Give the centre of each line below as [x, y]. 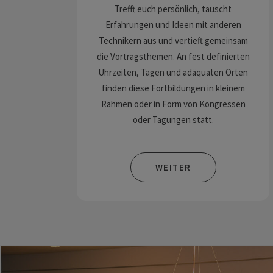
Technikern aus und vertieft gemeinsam [173, 41]
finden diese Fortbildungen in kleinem [173, 88]
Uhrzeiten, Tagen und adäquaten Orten [173, 72]
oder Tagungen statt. [173, 120]
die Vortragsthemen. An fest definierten [173, 56]
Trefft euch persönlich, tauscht [173, 9]
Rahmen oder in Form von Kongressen [173, 104]
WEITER [173, 167]
